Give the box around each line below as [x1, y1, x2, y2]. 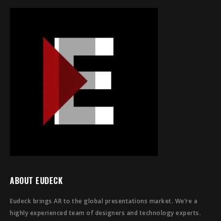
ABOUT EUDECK [10, 175, 63, 186]
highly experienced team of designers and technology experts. [10, 209, 201, 217]
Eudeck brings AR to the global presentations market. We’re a [10, 197, 197, 205]
